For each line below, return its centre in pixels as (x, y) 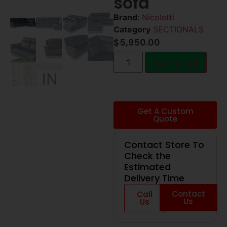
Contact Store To (164, 144)
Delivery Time (154, 178)
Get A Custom (165, 111)
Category (132, 30)
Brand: (128, 17)
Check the (147, 156)
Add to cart (176, 62)
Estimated (147, 167)
